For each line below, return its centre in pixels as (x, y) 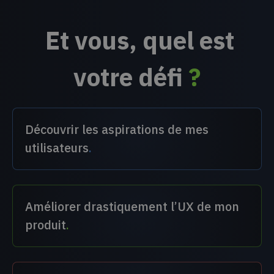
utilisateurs (57, 148)
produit (45, 225)
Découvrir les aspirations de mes (117, 130)
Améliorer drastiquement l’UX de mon (132, 207)
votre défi (128, 77)
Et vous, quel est (140, 41)
